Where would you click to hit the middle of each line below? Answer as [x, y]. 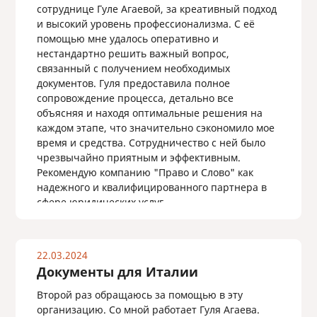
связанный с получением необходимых [133, 68]
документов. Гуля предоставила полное [133, 83]
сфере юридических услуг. [101, 202]
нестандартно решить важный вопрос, [133, 53]
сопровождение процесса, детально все [135, 98]
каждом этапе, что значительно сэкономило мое [155, 128]
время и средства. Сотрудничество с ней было [151, 143]
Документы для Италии [117, 272]
